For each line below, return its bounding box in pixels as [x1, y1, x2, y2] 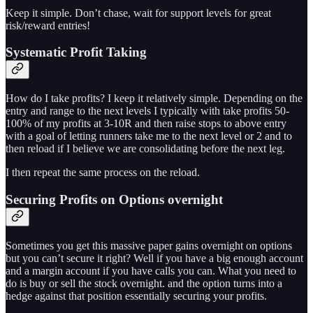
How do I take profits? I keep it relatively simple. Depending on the [6, 92, 303, 105]
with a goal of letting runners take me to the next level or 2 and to [6, 130, 292, 143]
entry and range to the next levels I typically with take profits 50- [6, 105, 289, 117]
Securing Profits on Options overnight [6, 191, 223, 207]
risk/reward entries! [6, 19, 90, 31]
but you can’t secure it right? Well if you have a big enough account [6, 252, 303, 264]
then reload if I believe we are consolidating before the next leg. [6, 143, 285, 155]
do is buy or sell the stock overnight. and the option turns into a [6, 277, 282, 289]
